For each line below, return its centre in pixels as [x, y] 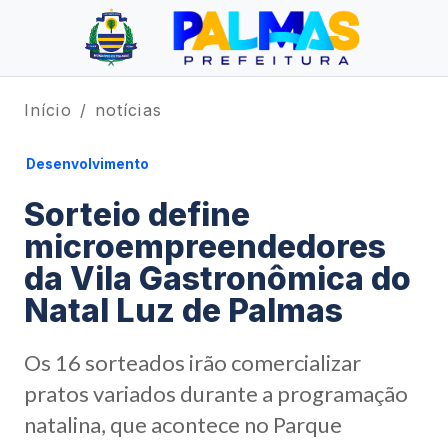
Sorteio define [137, 214]
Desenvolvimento [87, 164]
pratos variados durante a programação [216, 393]
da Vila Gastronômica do [217, 278]
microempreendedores [205, 246]
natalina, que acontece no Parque [183, 424]
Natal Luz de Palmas [183, 310]
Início [48, 110]
